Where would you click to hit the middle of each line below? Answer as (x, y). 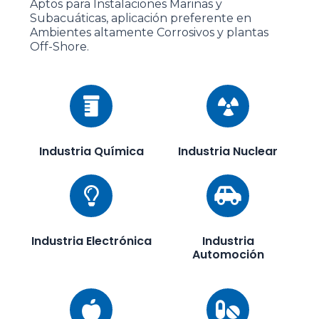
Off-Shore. (59, 47)
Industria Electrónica (91, 241)
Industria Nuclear (228, 152)
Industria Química (91, 152)
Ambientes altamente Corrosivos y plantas (149, 33)
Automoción (228, 255)
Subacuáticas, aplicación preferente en (141, 19)
